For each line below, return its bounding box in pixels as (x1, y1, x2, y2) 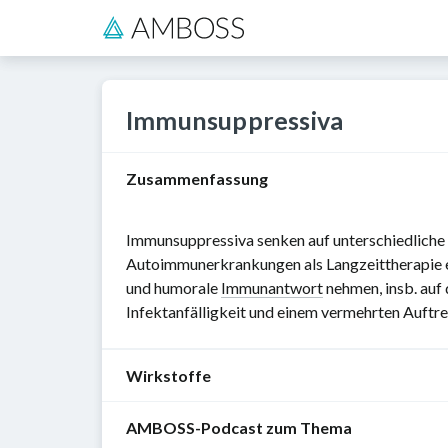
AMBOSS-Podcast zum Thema (126, 418, 352, 437)
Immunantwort (221, 278, 323, 297)
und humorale (126, 278, 221, 297)
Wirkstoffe (126, 366, 211, 385)
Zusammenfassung (126, 169, 268, 188)
